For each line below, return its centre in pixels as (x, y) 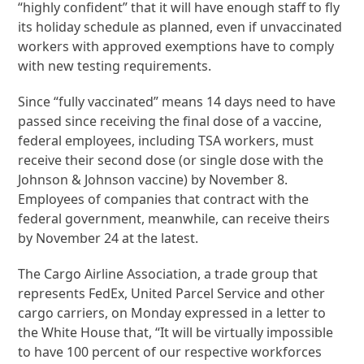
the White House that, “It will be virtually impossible (176, 332)
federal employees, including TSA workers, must (166, 140)
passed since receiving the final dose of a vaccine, (170, 121)
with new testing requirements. (115, 65)
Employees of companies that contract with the (164, 199)
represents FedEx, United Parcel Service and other (172, 293)
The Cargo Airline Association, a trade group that (168, 273)
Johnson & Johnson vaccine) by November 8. (153, 179)
